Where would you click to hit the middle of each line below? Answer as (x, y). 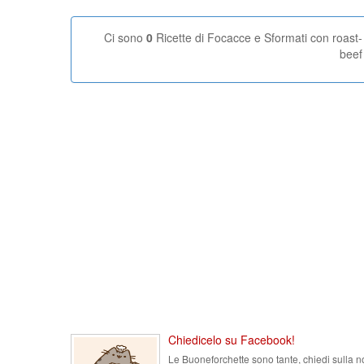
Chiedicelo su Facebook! (232, 340)
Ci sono (125, 37)
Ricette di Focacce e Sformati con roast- (258, 37)
